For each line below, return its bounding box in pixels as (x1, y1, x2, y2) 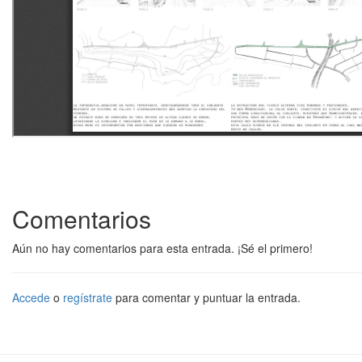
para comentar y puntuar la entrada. (112, 288, 301, 305)
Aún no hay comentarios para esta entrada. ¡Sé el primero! (12, 239, 313, 256)
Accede (12, 288, 50, 305)
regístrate (63, 288, 112, 305)
